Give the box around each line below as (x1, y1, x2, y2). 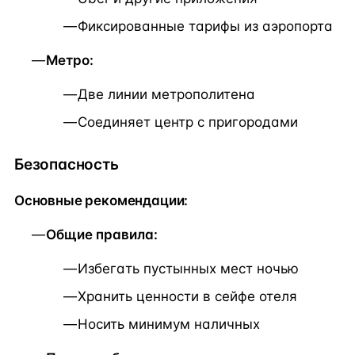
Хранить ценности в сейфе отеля (78, 288, 297, 304)
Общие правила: (46, 226, 158, 242)
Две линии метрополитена (78, 86, 255, 102)
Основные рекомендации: (14, 192, 189, 208)
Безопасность (14, 155, 119, 174)
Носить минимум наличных (78, 315, 260, 332)
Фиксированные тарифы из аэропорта (78, 17, 333, 34)
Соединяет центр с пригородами (78, 113, 298, 130)
